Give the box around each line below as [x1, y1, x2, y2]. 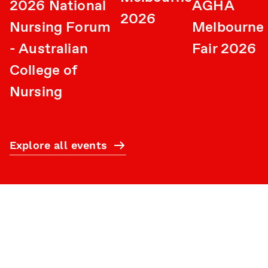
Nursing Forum [10, 17, 111, 37]
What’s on [10, 252, 63, 265]
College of [10, 60, 78, 80]
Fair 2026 [192, 39, 257, 59]
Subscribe [10, 215, 62, 228]
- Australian [10, 39, 88, 59]
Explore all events [10, 138, 107, 151]
